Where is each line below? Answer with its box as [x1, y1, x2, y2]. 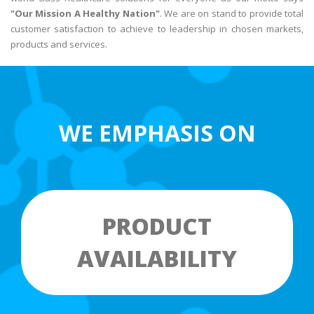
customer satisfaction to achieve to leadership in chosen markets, [11, 22, 303, 35]
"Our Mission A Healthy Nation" [11, 7, 160, 20]
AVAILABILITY [77, 243, 237, 274]
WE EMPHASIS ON [58, 118, 256, 148]
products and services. [11, 38, 107, 50]
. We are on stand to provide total [159, 7, 304, 20]
